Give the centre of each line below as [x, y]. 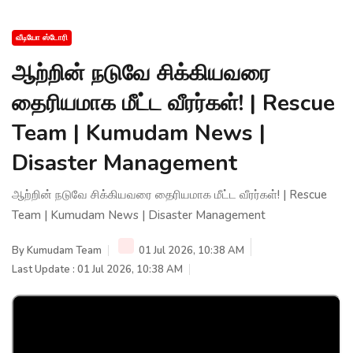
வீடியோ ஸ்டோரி [42, 37]
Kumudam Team [64, 250]
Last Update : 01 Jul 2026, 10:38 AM [97, 269]
